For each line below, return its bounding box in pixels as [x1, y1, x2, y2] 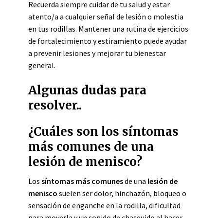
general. [28, 60, 55, 70]
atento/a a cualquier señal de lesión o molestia [28, 12, 183, 21]
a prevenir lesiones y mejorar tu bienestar [28, 48, 166, 58]
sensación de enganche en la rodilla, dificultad [28, 200, 181, 210]
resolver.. [28, 98, 82, 113]
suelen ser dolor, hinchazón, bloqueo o [57, 188, 186, 198]
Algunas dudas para [28, 83, 146, 98]
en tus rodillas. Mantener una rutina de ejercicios [28, 24, 188, 34]
